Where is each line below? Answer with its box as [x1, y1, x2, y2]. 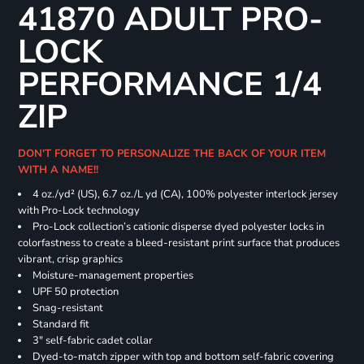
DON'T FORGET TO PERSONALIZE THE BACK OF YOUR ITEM [17, 146, 326, 162]
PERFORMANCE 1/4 [17, 63, 322, 107]
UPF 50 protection [32, 284, 119, 300]
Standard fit [32, 317, 89, 332]
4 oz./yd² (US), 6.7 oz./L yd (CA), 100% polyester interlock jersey [32, 187, 338, 202]
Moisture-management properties [32, 268, 193, 284]
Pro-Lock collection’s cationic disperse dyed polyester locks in [32, 219, 324, 235]
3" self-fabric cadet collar [32, 333, 153, 349]
